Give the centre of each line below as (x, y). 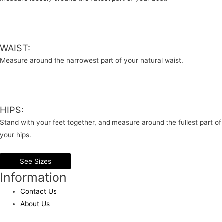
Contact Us (39, 191)
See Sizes (35, 161)
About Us (35, 203)
